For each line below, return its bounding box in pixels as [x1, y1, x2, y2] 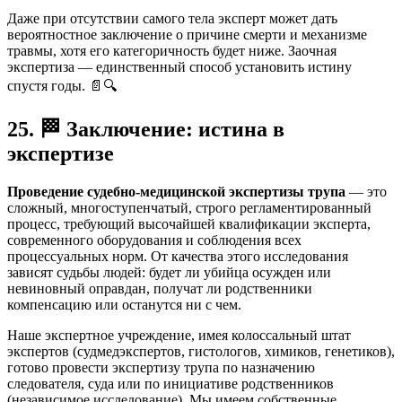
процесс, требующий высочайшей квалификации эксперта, [7, 216, 371, 232]
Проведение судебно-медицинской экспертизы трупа [7, 184, 345, 200]
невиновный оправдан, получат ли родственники [7, 281, 312, 297]
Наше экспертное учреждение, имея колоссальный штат [7, 328, 351, 344]
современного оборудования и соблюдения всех [7, 232, 301, 249]
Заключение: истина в [61, 118, 284, 142]
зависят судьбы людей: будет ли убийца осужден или [7, 265, 331, 281]
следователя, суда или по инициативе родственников [7, 376, 334, 392]
